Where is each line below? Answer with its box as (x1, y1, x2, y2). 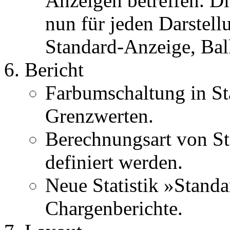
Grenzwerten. (45, 104, 154, 127)
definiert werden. (45, 150, 183, 173)
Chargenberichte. (45, 197, 183, 219)
